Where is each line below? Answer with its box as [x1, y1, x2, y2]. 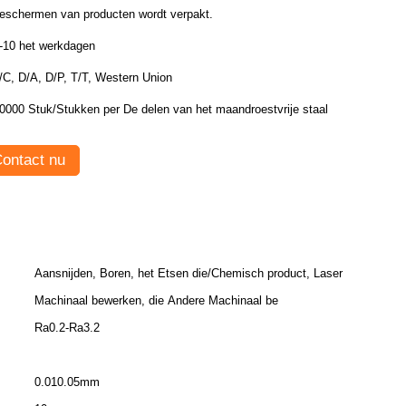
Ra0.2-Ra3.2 [34, 321, 100, 334]
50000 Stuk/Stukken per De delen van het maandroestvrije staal [123, 102, 328, 116]
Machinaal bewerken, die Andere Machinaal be [34, 294, 278, 307]
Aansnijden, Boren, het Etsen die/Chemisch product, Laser [34, 266, 343, 280]
